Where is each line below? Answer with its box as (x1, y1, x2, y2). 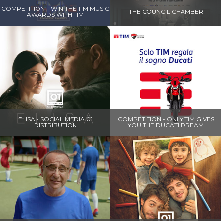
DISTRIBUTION (34, 121, 77, 129)
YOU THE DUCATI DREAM (128, 121, 204, 129)
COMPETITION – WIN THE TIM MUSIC (1, 4, 109, 12)
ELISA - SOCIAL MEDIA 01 (18, 115, 93, 123)
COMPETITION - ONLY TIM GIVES (117, 115, 214, 123)
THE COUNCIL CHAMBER (128, 7, 203, 15)
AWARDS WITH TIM (27, 10, 84, 18)
